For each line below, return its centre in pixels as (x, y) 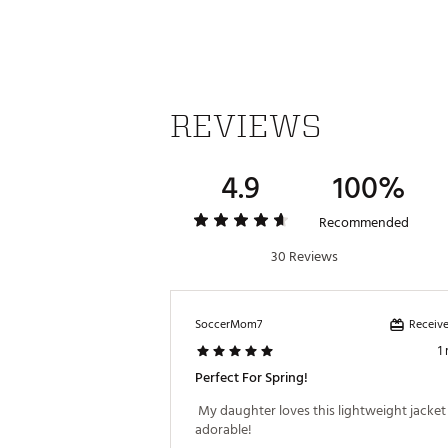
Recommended (363, 222)
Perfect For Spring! (251, 377)
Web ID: (284, 19)
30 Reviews (304, 256)
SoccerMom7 (228, 324)
